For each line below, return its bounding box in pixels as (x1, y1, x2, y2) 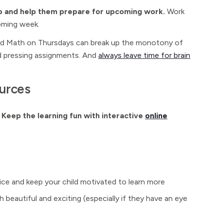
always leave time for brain (98, 51, 190, 60)
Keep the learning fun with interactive (1, 111, 145, 120)
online (145, 111, 167, 120)
